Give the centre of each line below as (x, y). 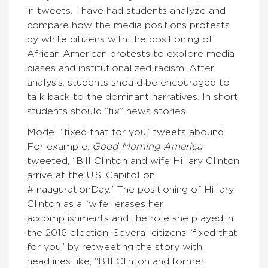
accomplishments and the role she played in (130, 218)
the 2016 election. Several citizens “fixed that (132, 233)
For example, (60, 147)
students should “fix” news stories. (107, 111)
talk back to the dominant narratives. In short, (133, 97)
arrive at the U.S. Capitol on (91, 175)
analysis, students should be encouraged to (128, 83)
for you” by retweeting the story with (115, 247)
